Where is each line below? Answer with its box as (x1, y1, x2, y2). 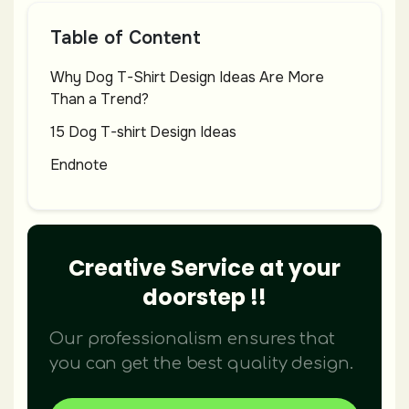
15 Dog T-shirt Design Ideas (50, 122, 236, 142)
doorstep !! (142, 282, 267, 313)
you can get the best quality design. (49, 354, 353, 373)
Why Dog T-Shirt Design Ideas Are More (50, 68, 324, 88)
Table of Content (50, 26, 201, 50)
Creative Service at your (68, 253, 341, 284)
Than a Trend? (50, 89, 149, 110)
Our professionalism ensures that (49, 330, 336, 349)
